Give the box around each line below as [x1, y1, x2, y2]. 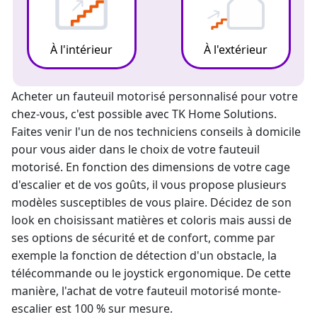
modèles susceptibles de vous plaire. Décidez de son [11, 195, 292, 210]
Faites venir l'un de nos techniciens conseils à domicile [11, 124, 301, 139]
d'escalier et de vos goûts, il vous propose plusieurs [11, 177, 287, 192]
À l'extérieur [204, 42, 267, 57]
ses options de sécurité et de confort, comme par [11, 230, 275, 246]
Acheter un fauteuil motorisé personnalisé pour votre [11, 88, 298, 104]
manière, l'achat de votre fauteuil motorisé [11, 283, 242, 299]
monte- [242, 283, 281, 299]
